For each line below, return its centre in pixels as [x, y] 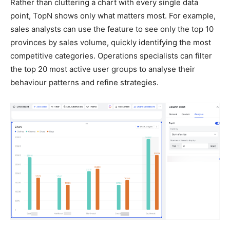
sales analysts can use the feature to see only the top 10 [112, 29]
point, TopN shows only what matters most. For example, [113, 16]
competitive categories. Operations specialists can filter [111, 56]
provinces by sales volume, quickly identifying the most [111, 43]
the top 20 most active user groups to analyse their [103, 69]
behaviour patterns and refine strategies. [84, 83]
